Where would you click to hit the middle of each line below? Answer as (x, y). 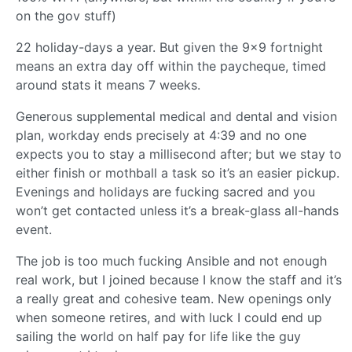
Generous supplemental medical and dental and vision (176, 116)
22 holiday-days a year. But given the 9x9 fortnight (169, 47)
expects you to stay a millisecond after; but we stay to (179, 154)
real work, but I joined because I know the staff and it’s (179, 279)
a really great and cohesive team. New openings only (174, 298)
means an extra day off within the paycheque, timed (171, 66)
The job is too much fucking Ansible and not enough (171, 260)
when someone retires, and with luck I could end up (169, 317)
